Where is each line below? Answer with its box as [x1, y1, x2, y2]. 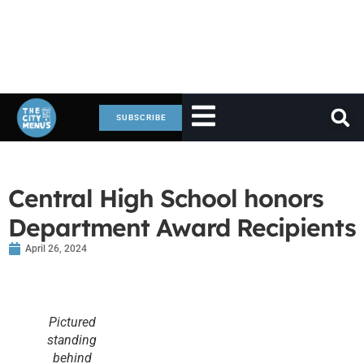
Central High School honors [8, 183, 323, 214]
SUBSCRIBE [116, 112, 167, 122]
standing [47, 332, 97, 348]
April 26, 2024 [25, 243, 87, 254]
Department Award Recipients [8, 212, 356, 243]
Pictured [48, 314, 96, 330]
